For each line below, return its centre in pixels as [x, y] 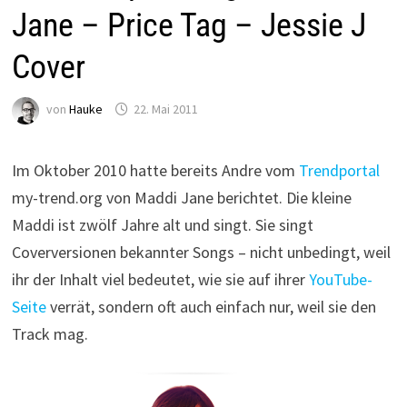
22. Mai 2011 [165, 109]
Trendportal [339, 170]
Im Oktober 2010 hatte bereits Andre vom [155, 170]
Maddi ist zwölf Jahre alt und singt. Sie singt [162, 225]
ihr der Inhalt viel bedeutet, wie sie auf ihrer [160, 279]
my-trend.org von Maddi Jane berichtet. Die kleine [181, 198]
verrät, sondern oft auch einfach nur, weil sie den [211, 307]
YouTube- [340, 279]
